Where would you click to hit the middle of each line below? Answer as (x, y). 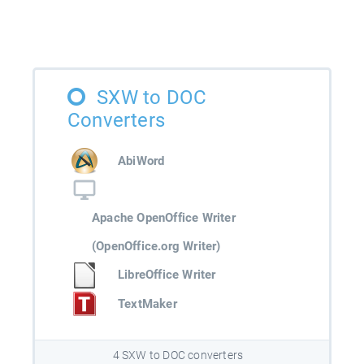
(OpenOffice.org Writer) (156, 246)
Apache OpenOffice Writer (164, 217)
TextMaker (147, 303)
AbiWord (141, 160)
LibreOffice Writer (167, 275)
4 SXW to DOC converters (178, 355)
